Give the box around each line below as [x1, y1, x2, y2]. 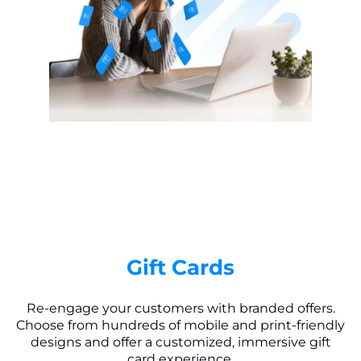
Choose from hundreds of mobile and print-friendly [16, 317, 345, 333]
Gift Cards [127, 254, 234, 280]
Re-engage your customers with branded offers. [26, 300, 335, 316]
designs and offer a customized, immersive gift [30, 334, 331, 350]
